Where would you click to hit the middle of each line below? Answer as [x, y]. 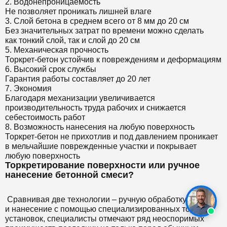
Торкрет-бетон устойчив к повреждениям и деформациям [113, 59]
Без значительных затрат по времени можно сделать [104, 30]
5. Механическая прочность [57, 50]
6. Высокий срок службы [51, 69]
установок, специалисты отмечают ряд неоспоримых [105, 218]
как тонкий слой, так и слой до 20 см [72, 40]
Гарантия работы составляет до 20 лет [78, 79]
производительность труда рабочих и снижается [96, 107]
